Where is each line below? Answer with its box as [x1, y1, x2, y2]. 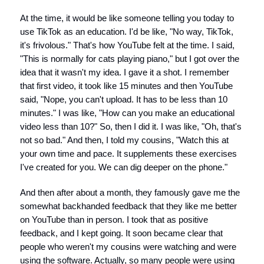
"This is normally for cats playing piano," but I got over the [20, 54, 239, 64]
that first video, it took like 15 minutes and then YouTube [20, 81, 233, 91]
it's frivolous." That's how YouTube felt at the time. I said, [20, 40, 235, 50]
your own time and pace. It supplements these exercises [20, 148, 237, 159]
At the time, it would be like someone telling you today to [20, 13, 234, 23]
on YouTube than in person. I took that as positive [20, 214, 208, 225]
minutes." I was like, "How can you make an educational [20, 108, 235, 118]
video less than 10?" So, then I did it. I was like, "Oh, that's [20, 121, 242, 131]
